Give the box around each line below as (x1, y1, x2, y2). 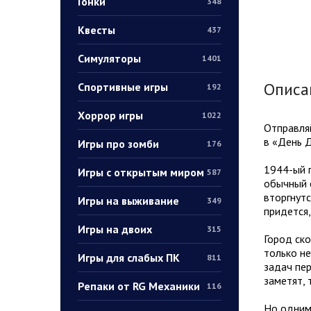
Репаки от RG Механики (78, 278, 200, 293)
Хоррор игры (78, 108, 143, 122)
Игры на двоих (78, 221, 152, 236)
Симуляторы (78, 51, 141, 65)
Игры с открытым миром (78, 165, 204, 179)
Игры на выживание (78, 193, 179, 208)
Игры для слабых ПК (78, 250, 180, 264)
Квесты (78, 22, 115, 37)
